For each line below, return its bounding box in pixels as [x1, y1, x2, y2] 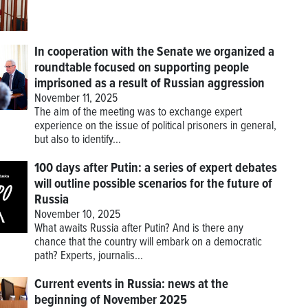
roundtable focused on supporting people [34, 60, 249, 77]
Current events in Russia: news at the [34, 276, 228, 294]
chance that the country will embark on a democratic [34, 235, 262, 251]
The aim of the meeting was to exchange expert [34, 105, 242, 121]
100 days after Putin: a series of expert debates [34, 160, 277, 177]
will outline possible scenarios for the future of [34, 176, 272, 193]
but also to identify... [34, 133, 121, 148]
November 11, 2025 [34, 91, 118, 107]
